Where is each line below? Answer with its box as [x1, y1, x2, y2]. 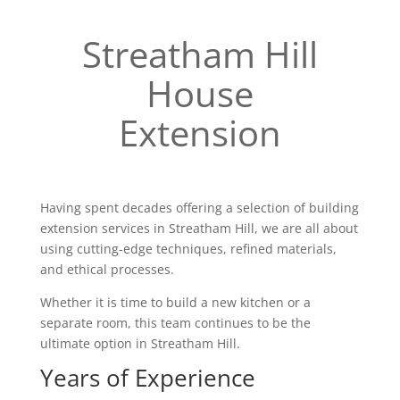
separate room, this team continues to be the [39, 314, 311, 331]
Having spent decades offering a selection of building [39, 199, 359, 216]
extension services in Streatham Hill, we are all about [39, 220, 358, 237]
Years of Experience [39, 362, 255, 394]
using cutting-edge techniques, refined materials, [39, 240, 337, 257]
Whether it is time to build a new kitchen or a [39, 294, 311, 311]
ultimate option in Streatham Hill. [39, 335, 240, 352]
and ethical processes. [39, 261, 174, 278]
